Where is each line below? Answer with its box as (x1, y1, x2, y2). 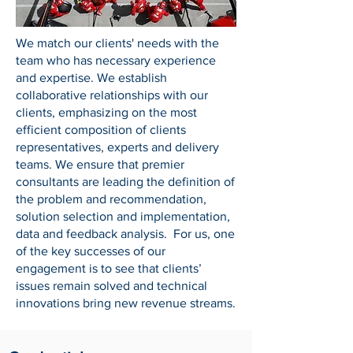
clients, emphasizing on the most (16, 106, 197, 119)
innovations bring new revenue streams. (16, 296, 236, 310)
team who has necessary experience (16, 54, 216, 67)
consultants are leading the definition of (16, 175, 235, 188)
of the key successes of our (16, 244, 165, 258)
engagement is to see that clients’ (16, 262, 202, 275)
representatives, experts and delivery (16, 140, 219, 154)
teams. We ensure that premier (16, 158, 184, 171)
